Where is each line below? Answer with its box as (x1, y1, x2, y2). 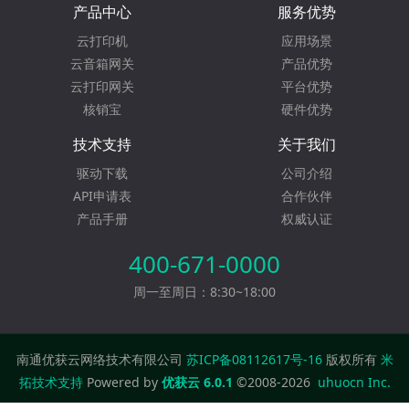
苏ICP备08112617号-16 (185, 351, 322, 368)
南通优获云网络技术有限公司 (16, 351, 186, 368)
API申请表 (73, 187, 131, 204)
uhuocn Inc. (317, 373, 391, 391)
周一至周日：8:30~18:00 (133, 283, 276, 300)
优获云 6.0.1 (161, 373, 233, 391)
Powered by (82, 373, 162, 391)
